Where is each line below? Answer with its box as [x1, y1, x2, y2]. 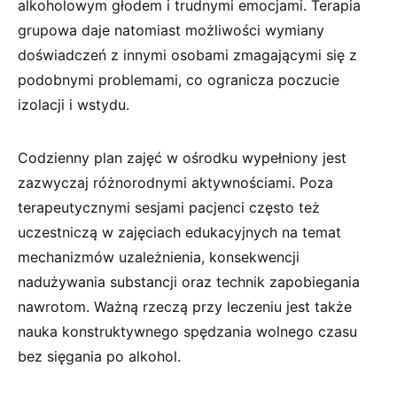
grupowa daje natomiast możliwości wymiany [18, 20, 324, 39]
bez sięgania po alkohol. [18, 346, 181, 365]
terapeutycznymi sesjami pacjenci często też [18, 198, 320, 216]
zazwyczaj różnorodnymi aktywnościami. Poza [18, 173, 333, 191]
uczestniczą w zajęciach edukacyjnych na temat [18, 222, 341, 241]
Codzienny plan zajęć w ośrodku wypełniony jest [18, 148, 346, 167]
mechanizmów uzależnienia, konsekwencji [18, 247, 300, 266]
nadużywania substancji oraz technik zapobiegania [18, 272, 360, 291]
